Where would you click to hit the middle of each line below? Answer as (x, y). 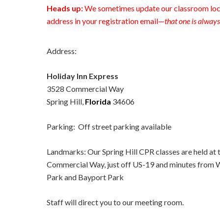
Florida (98, 101)
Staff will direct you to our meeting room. (115, 202)
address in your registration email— (106, 21)
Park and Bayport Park (85, 177)
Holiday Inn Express (82, 76)
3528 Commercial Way (85, 89)
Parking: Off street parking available (109, 126)
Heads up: (65, 8)
